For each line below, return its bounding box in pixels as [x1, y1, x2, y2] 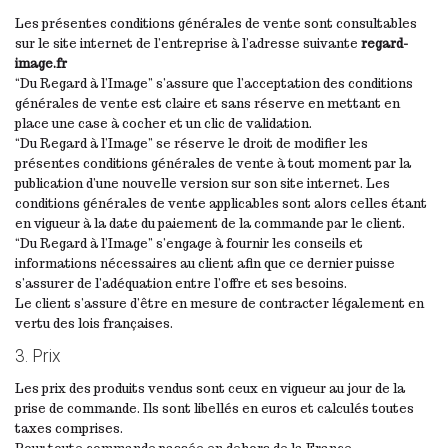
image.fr [15, 55, 67, 71]
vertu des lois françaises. [15, 315, 173, 331]
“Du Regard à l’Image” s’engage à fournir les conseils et [15, 235, 363, 251]
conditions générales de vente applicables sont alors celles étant [15, 195, 427, 211]
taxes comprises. [15, 420, 123, 436]
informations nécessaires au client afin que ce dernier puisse [15, 255, 395, 271]
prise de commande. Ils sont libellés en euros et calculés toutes [15, 400, 414, 416]
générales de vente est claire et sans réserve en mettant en [15, 95, 400, 111]
